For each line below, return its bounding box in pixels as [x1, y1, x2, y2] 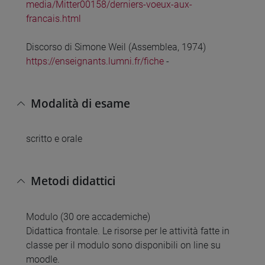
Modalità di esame [31, 95, 130, 111]
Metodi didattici [31, 172, 115, 189]
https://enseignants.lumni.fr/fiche [26, 56, 164, 67]
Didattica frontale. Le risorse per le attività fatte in [26, 225, 230, 237]
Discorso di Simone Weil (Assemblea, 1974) [26, 41, 206, 53]
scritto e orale [26, 133, 82, 145]
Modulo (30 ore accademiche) [26, 211, 150, 222]
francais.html [26, 13, 81, 25]
